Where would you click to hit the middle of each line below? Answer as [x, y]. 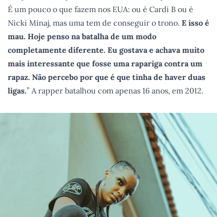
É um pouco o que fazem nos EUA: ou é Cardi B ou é [101, 9]
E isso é [195, 23]
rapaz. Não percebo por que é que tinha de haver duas [107, 77]
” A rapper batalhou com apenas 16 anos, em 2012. [115, 91]
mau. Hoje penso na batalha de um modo [82, 36]
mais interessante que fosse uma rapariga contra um [105, 63]
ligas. [17, 91]
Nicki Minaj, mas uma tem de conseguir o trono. [95, 23]
